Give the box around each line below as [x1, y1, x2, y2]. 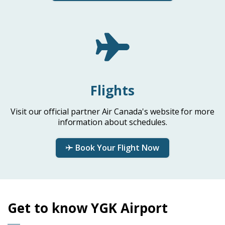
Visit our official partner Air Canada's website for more [10, 106, 215, 117]
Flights [90, 81, 135, 99]
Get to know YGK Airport [8, 199, 168, 217]
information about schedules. [57, 117, 168, 128]
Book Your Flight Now [75, 142, 159, 153]
